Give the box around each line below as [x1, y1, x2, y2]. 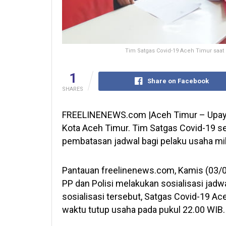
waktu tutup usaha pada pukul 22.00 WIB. [62, 204, 225, 215]
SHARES [62, 86, 83, 93]
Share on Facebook [147, 77, 209, 85]
